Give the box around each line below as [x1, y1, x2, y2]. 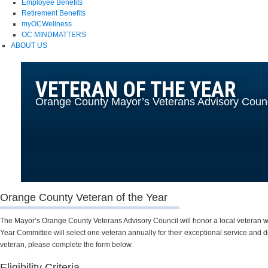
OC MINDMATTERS [22, 30, 86, 39]
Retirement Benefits [22, 8, 86, 17]
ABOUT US [11, 41, 47, 50]
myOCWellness [22, 19, 72, 28]
